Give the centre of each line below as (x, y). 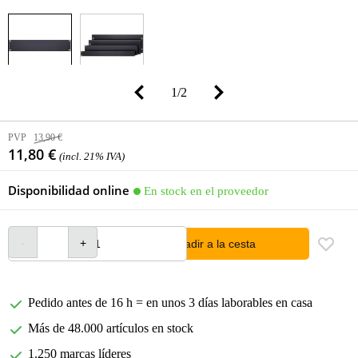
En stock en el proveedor (206, 191)
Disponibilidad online (69, 191)
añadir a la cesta (214, 244)
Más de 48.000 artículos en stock (111, 328)
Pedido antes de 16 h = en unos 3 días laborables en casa (170, 303)
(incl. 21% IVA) (92, 157)
